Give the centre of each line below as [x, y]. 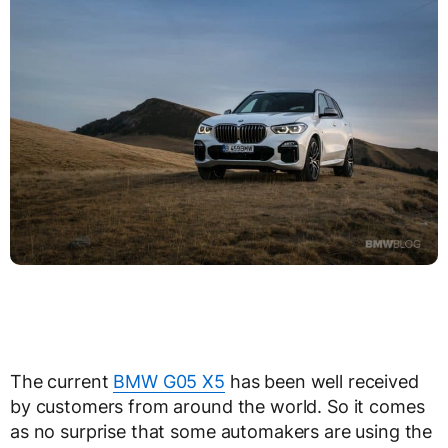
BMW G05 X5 [169, 382]
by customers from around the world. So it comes [217, 407]
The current [62, 382]
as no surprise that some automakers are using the [221, 432]
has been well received [321, 382]
